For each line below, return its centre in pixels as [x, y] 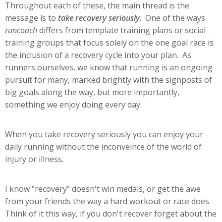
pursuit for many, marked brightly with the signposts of [109, 80]
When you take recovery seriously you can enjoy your [104, 134]
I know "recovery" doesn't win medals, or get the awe [103, 189]
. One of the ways [172, 18]
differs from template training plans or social [121, 30]
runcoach [21, 30]
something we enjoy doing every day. [73, 105]
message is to [31, 18]
